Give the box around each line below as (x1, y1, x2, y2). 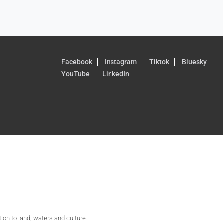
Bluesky (181, 58, 207, 66)
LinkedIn (102, 70, 129, 78)
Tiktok (149, 58, 169, 66)
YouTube (61, 70, 90, 78)
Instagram (104, 58, 137, 66)
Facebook (61, 58, 92, 66)
